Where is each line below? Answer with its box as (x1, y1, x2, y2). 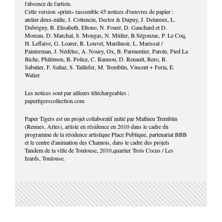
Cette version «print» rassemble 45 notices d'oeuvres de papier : (25, 7, 173, 15)
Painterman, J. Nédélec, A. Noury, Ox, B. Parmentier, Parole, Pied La (25, 47, 188, 55)
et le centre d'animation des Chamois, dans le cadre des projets (25, 138, 169, 146)
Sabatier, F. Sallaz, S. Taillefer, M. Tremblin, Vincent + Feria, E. (25, 63, 174, 71)
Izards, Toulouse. (25, 154, 65, 162)
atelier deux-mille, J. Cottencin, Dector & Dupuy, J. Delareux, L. (25, 15, 175, 23)
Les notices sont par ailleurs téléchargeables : (25, 89, 129, 97)
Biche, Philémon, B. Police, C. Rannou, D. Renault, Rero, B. (25, 55, 167, 63)
